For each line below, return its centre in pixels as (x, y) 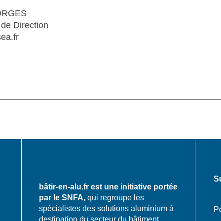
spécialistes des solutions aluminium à (106, 208)
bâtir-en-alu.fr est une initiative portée (108, 187)
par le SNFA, (62, 198)
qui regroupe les (114, 198)
